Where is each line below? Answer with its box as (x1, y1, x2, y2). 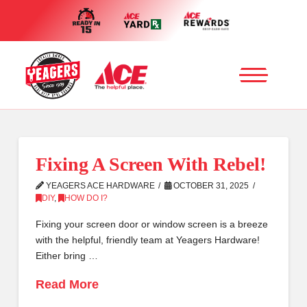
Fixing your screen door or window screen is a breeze (35, 218, 268, 230)
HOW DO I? (64, 193, 108, 203)
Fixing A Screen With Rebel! (35, 153, 266, 175)
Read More (35, 277, 99, 291)
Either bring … (35, 249, 98, 261)
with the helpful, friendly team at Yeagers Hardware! (35, 234, 260, 245)
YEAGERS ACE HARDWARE (43, 181, 155, 191)
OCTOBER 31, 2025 (171, 181, 249, 191)
